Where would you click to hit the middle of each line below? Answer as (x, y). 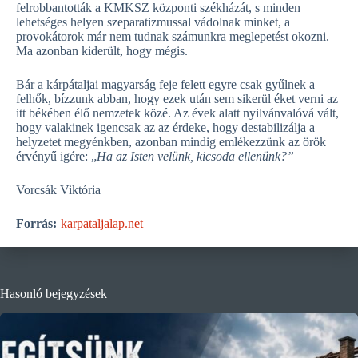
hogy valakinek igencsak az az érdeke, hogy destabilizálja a (165, 127)
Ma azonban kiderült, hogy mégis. (102, 51)
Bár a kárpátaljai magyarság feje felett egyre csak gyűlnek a (165, 84)
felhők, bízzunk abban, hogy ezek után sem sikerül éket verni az (177, 99)
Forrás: (36, 223)
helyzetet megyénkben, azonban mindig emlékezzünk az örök (171, 142)
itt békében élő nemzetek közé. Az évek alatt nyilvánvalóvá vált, (177, 113)
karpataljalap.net (102, 223)
